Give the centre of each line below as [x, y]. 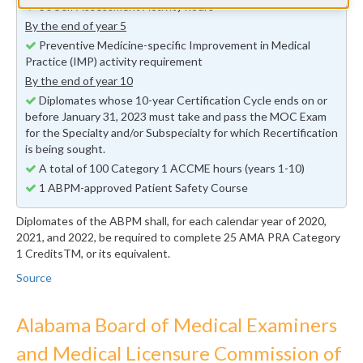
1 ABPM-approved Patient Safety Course [142, 188]
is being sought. [65, 149]
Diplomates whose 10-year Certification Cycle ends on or [182, 100]
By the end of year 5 [76, 26]
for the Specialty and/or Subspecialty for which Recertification [181, 133]
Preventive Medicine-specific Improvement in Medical [173, 45]
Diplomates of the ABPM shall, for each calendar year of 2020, [171, 221]
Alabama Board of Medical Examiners [177, 325]
